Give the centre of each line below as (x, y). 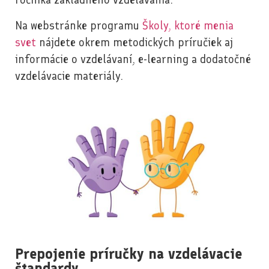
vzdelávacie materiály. (69, 76)
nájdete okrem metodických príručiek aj (134, 42)
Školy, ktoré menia (188, 25)
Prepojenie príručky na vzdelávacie (128, 254)
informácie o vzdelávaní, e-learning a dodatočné (133, 59)
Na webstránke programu (79, 25)
